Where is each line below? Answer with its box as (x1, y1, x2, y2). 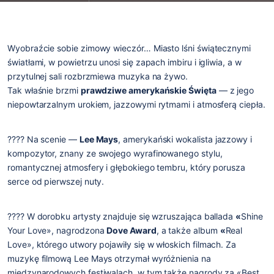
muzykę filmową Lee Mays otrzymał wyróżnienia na (7, 253, 211, 264)
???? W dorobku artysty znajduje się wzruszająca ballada (7, 211, 236, 222)
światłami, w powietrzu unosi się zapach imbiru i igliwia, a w (7, 57, 242, 68)
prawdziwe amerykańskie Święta (80, 85, 217, 96)
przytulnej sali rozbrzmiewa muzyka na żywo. (7, 71, 188, 82)
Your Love (7, 225, 47, 236)
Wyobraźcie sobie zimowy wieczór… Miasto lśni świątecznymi (7, 43, 251, 54)
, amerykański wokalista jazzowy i (118, 134, 252, 145)
